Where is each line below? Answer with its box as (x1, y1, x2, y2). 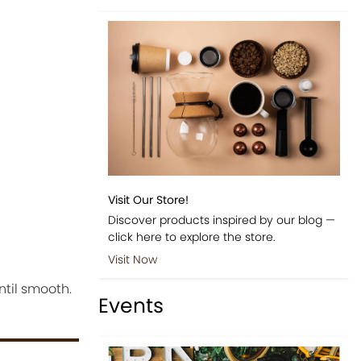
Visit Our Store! (107, 191, 189, 208)
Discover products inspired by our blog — (107, 211, 335, 228)
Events (98, 292, 164, 321)
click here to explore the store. (107, 228, 276, 245)
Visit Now (107, 251, 157, 268)
